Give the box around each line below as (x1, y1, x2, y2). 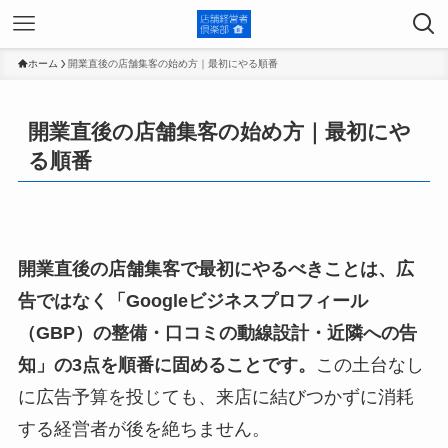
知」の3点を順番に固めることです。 (17, 355, 316, 376)
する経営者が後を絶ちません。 (17, 419, 270, 440)
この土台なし (315, 355, 424, 376)
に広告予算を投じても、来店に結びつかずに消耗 (17, 387, 414, 408)
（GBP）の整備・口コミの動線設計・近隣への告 (17, 323, 417, 344)
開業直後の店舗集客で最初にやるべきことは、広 (17, 259, 414, 280)
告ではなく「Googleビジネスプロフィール (17, 291, 368, 312)
